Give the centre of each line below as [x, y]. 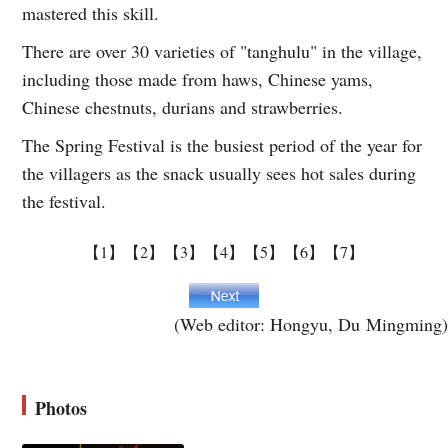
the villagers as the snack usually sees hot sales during [219, 172]
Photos [61, 407]
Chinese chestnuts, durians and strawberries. [183, 106]
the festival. [64, 200]
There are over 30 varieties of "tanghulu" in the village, [222, 50]
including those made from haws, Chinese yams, [198, 78]
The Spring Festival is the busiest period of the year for [222, 144]
